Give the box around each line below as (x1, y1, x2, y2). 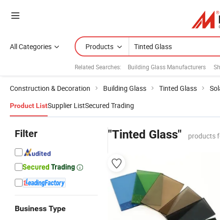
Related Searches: (75, 62, 121, 71)
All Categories (10, 42, 52, 51)
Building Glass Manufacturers (128, 62, 206, 71)
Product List (10, 102, 48, 110)
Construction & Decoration (10, 83, 90, 93)
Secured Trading (85, 101, 134, 110)
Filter (15, 128, 37, 139)
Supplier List (48, 101, 85, 110)
